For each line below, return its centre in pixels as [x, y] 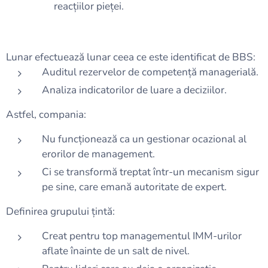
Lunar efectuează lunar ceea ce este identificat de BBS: [131, 57]
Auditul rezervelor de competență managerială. [150, 72]
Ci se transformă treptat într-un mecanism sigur [150, 172]
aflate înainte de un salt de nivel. [116, 251]
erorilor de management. [98, 154]
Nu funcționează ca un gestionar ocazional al [144, 139]
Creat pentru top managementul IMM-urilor [142, 236]
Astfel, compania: [46, 115]
